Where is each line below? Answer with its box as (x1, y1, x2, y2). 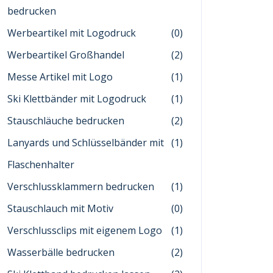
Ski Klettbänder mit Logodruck (7, 92, 146, 105)
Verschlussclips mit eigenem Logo (7, 224, 162, 237)
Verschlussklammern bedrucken (7, 180, 154, 193)
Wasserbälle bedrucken (7, 246, 115, 259)
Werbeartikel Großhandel (7, 48, 124, 62)
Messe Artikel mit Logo (7, 70, 113, 83)
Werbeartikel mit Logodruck (7, 26, 136, 40)
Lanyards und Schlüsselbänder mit (7, 136, 164, 149)
